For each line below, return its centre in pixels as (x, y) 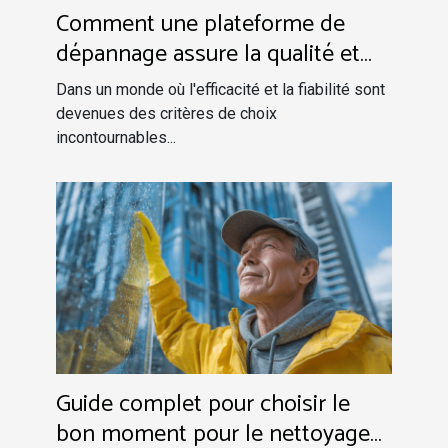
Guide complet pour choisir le (203, 404)
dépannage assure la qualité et (208, 54)
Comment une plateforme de (200, 24)
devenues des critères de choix (166, 113)
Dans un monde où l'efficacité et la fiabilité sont (220, 89)
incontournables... (116, 137)
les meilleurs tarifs (147, 84)
